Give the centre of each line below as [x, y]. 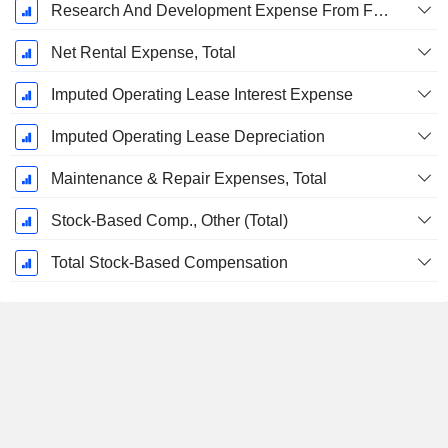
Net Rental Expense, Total [143, 53]
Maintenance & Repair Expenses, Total [188, 179]
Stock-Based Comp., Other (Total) [169, 221]
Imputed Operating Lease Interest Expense [201, 95]
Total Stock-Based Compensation [169, 263]
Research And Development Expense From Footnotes [380, 11]
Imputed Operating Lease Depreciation [187, 137]
